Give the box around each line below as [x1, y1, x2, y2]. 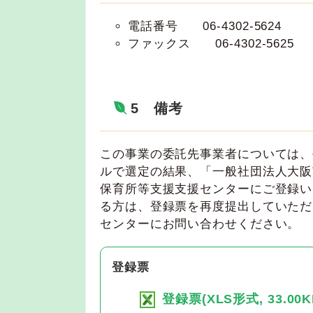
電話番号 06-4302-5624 [128, 19, 282, 33]
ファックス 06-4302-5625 [128, 36, 295, 50]
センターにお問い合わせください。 [100, 216, 300, 231]
